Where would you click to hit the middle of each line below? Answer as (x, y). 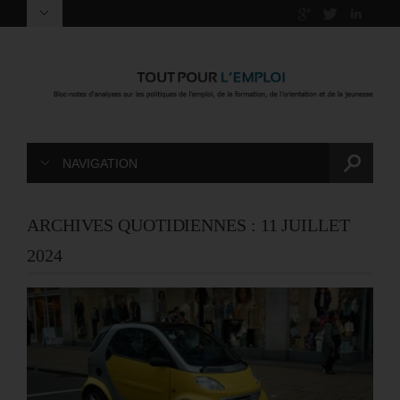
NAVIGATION (100, 164)
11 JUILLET (305, 225)
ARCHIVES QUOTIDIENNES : (144, 225)
